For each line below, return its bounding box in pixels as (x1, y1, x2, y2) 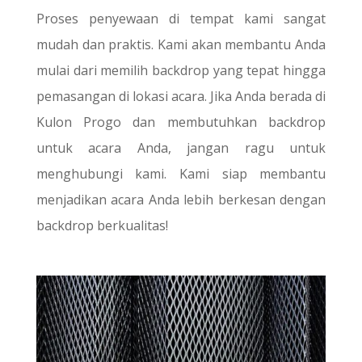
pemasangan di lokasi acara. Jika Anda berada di (36, 86, 326, 105)
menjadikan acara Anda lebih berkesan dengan (36, 190, 326, 208)
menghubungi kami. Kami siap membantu (36, 164, 326, 183)
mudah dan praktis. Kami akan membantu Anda (36, 35, 326, 53)
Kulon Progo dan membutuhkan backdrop (36, 112, 326, 131)
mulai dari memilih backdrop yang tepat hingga (36, 61, 326, 79)
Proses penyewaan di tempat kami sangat (36, 9, 326, 27)
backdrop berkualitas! (36, 216, 171, 234)
